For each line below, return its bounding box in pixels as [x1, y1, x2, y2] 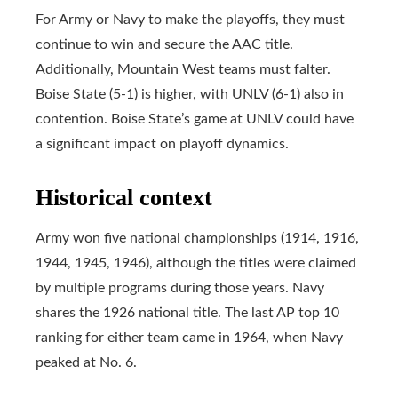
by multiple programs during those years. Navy [36, 280, 324, 295]
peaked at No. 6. [36, 354, 137, 370]
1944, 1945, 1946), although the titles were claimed [36, 255, 356, 270]
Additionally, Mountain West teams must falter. [36, 61, 330, 76]
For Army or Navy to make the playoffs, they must [36, 12, 345, 27]
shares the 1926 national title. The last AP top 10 [36, 305, 339, 320]
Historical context [36, 184, 212, 211]
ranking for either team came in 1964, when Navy [36, 330, 343, 345]
